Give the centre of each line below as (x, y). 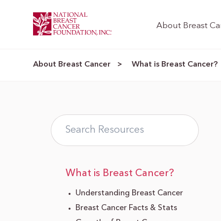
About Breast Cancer (72, 65)
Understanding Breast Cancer (129, 193)
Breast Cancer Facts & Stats (126, 208)
